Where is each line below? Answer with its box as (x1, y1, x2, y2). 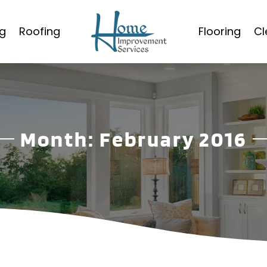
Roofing (18, 24, 60, 39)
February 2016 (100, 126, 247, 153)
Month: (20, 126, 100, 153)
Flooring (198, 24, 241, 39)
